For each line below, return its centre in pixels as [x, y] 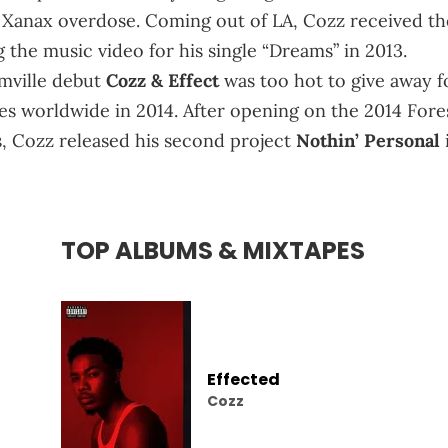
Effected [243, 379]
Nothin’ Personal [370, 140]
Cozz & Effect [165, 80]
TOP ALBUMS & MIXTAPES [213, 250]
